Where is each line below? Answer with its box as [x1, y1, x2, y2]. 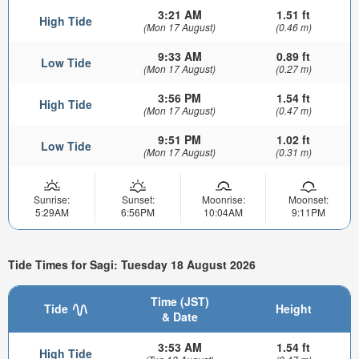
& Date [161, 309, 198, 325]
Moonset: [288, 192, 329, 206]
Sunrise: [34, 192, 70, 206]
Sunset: [121, 192, 155, 206]
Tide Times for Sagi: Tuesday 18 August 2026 [8, 256, 256, 272]
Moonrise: [201, 192, 245, 206]
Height [275, 301, 312, 317]
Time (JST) [150, 293, 209, 310]
